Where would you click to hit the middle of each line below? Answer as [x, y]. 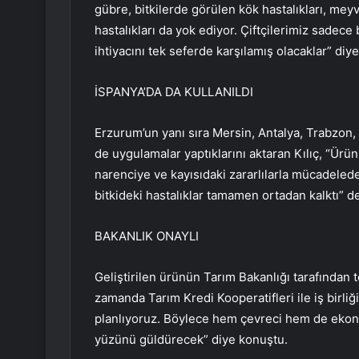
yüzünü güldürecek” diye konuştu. [191, 340]
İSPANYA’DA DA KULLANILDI [174, 92]
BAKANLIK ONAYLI [147, 236]
